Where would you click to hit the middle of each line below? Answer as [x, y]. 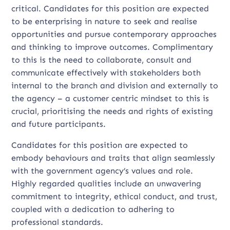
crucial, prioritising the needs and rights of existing [112, 111]
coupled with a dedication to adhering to [93, 209]
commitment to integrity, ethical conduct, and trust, [114, 196]
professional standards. [57, 222]
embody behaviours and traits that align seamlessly [113, 158]
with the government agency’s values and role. [102, 171]
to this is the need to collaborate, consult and [102, 60]
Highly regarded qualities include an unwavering [107, 184]
